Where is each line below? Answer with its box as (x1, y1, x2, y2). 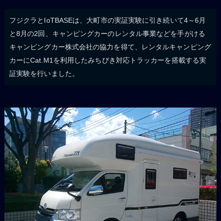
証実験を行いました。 (9, 69, 79, 77)
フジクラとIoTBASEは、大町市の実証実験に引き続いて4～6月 (9, 16, 206, 24)
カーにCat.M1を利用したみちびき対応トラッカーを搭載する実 (9, 56, 207, 64)
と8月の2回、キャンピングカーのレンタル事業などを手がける (9, 29, 205, 37)
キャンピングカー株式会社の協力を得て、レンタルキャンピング (9, 42, 211, 51)
